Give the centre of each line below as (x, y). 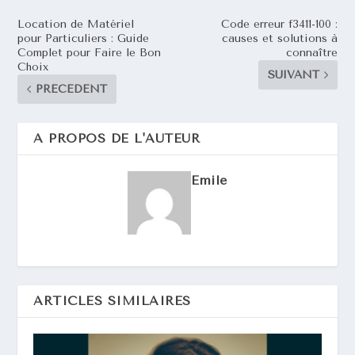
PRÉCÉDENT (72, 90)
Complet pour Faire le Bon (90, 53)
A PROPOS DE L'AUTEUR (117, 139)
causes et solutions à (279, 39)
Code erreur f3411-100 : (279, 25)
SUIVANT (293, 75)
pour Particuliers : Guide (84, 39)
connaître (311, 53)
